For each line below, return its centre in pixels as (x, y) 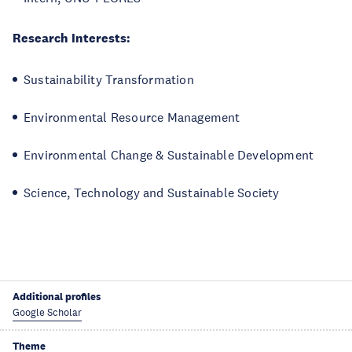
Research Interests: (73, 38)
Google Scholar (47, 313)
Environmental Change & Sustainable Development (169, 155)
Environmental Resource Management (132, 117)
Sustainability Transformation (109, 79)
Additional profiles (57, 297)
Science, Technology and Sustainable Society (153, 192)
